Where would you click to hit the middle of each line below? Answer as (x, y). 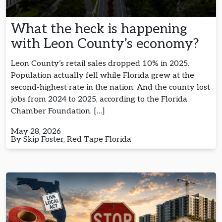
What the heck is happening (99, 29)
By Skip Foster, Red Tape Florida (72, 140)
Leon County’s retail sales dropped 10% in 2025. (100, 64)
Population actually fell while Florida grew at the (103, 76)
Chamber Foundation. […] (58, 111)
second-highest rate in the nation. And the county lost (111, 88)
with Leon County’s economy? (107, 44)
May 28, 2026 (36, 132)
